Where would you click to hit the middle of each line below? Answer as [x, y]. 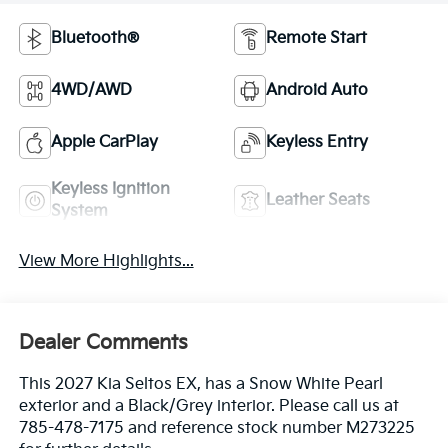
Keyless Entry [317, 142]
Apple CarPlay [104, 142]
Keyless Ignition [110, 189]
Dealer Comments [103, 343]
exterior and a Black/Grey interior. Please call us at [208, 407]
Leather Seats [318, 200]
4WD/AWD [91, 90]
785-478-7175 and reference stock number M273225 [216, 429]
